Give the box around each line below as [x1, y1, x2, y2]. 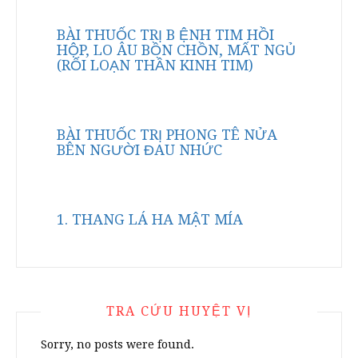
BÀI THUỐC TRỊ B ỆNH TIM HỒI [57, 26, 274, 43]
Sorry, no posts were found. [41, 338, 194, 351]
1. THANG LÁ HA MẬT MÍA [57, 211, 243, 228]
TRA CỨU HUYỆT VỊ [106, 304, 252, 319]
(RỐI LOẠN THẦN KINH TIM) [57, 57, 253, 74]
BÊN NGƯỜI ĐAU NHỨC [57, 141, 222, 158]
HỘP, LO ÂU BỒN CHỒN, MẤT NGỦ [57, 42, 296, 58]
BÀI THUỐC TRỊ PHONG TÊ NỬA [57, 126, 277, 143]
